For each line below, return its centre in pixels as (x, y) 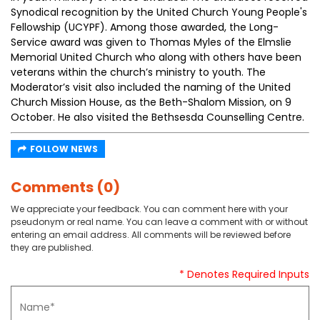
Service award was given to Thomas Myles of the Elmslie (151, 42)
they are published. (52, 247)
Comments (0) (65, 187)
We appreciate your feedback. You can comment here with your (149, 209)
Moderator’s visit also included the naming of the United (151, 87)
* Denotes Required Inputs (244, 274)
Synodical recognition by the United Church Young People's (159, 12)
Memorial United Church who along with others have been (156, 57)
